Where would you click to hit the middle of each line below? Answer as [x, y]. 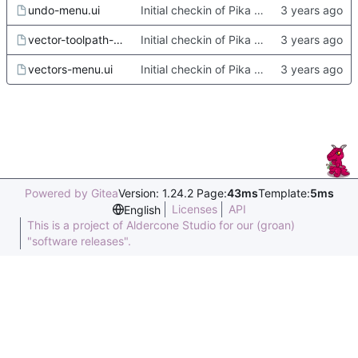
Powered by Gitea [71, 193]
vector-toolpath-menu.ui [118, 40]
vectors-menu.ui [70, 70]
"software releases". [79, 241]
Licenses [194, 209]
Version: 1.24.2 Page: [172, 193]
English [142, 209]
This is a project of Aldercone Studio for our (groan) [161, 225]
